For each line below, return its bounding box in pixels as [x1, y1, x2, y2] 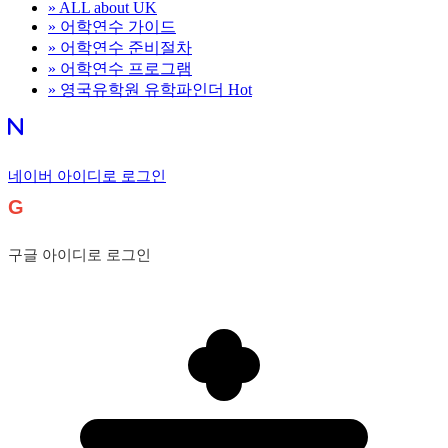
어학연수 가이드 [60, 18, 176, 35]
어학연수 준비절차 [60, 39, 192, 56]
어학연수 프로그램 [60, 60, 192, 77]
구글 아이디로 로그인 [8, 247, 151, 263]
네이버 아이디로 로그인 [8, 168, 166, 184]
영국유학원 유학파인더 [60, 81, 224, 98]
